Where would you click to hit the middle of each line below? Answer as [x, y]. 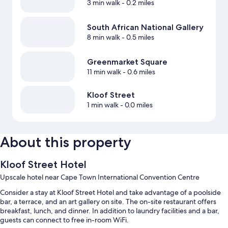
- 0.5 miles [137, 37]
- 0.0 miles [135, 105]
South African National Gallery [145, 27]
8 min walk [103, 37]
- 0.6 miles [138, 72]
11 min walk [104, 72]
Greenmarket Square [127, 62]
